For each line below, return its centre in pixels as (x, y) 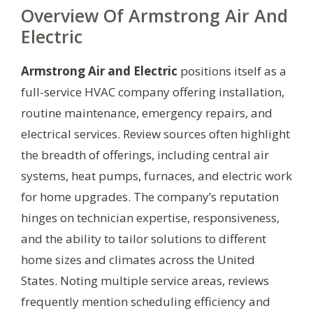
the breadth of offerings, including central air (145, 154)
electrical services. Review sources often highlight (155, 133)
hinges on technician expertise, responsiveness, (150, 217)
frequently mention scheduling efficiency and (146, 301)
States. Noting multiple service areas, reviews (145, 280)
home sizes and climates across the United (138, 259)
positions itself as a (232, 71)
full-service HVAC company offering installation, (153, 92)
